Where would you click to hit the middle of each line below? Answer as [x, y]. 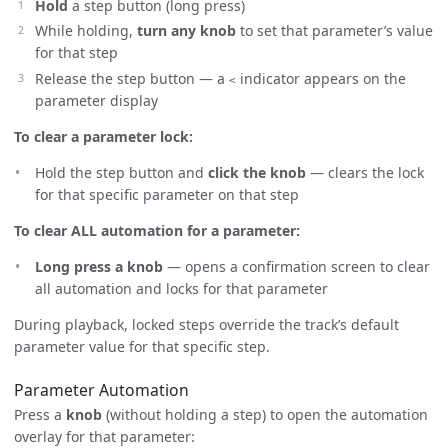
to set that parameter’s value [334, 31]
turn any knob [186, 31]
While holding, [86, 31]
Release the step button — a [132, 78]
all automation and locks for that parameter [181, 288]
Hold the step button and [121, 172]
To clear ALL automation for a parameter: [157, 230]
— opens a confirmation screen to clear [296, 266]
